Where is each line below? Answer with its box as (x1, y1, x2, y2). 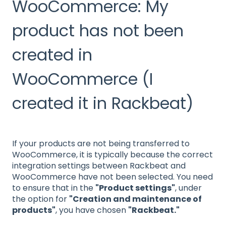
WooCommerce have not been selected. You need (12, 171, 213, 183)
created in (12, 43, 92, 66)
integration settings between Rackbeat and (12, 159, 186, 172)
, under (175, 182, 202, 194)
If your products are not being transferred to (12, 137, 190, 149)
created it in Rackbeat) (12, 91, 193, 115)
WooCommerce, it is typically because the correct (12, 148, 213, 160)
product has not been (12, 19, 184, 42)
